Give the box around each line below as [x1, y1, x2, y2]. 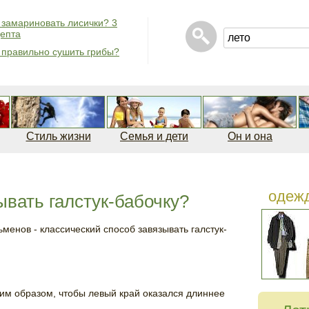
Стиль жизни [26, 130, 91, 142]
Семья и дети [120, 130, 188, 142]
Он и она [228, 130, 272, 142]
